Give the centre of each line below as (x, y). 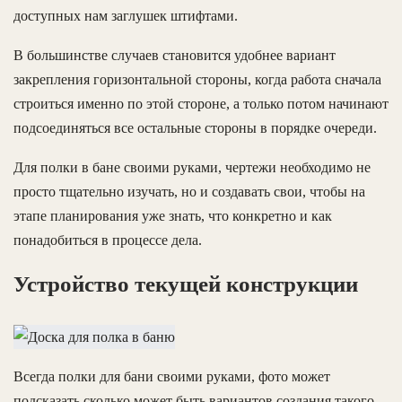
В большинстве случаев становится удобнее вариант (175, 55)
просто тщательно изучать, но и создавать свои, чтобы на (189, 191)
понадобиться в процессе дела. (108, 240)
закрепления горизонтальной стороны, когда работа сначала (197, 79)
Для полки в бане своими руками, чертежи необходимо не (192, 167)
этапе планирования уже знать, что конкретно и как (173, 215)
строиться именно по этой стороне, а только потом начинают (201, 103)
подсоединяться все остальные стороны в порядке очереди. (195, 127)
